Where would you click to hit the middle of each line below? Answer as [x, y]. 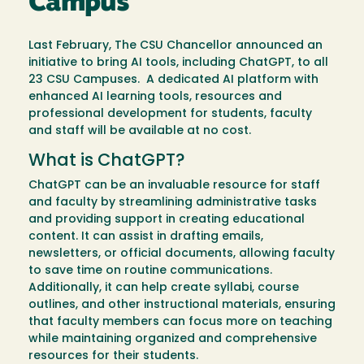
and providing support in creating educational [167, 220]
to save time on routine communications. [150, 271]
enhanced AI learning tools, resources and [155, 97]
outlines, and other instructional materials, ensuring [182, 305]
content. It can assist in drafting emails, [146, 237]
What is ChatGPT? [107, 162]
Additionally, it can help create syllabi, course [164, 288]
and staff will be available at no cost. [140, 132]
